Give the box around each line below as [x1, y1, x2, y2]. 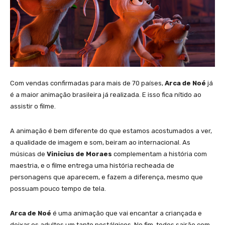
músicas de [10, 150, 45, 158]
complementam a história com [112, 150, 207, 158]
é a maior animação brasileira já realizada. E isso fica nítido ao [10, 90, 201, 98]
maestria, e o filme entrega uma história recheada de [10, 161, 174, 169]
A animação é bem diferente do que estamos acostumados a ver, [10, 127, 212, 135]
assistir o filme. [10, 102, 56, 110]
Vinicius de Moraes [45, 150, 112, 158]
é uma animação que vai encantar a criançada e [51, 209, 202, 217]
